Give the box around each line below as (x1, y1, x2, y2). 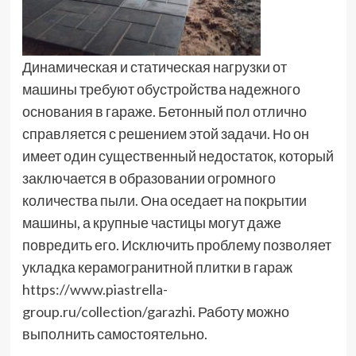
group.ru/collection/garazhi (21, 303, 192, 321)
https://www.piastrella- (21, 281, 168, 299)
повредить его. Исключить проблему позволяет (21, 236, 331, 254)
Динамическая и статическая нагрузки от (21, 58, 287, 76)
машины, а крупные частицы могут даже (21, 214, 281, 232)
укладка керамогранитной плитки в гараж (21, 258, 292, 277)
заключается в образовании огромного (21, 169, 276, 188)
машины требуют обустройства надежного (21, 80, 300, 99)
